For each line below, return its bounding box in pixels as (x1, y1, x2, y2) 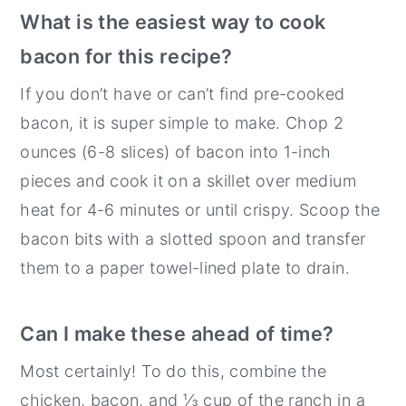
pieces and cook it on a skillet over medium (20, 170, 356, 190)
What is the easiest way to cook (20, 9, 326, 34)
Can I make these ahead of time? (20, 321, 334, 345)
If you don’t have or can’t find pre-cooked (20, 83, 345, 103)
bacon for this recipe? (20, 43, 233, 68)
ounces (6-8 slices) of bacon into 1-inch (20, 141, 332, 161)
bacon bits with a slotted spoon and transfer (20, 228, 366, 248)
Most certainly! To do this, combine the (20, 361, 327, 381)
